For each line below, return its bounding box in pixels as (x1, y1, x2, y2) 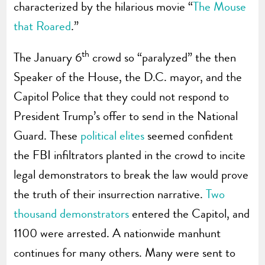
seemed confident (144, 126, 234, 144)
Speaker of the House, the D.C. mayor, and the (14, 67, 243, 86)
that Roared (14, 17, 72, 35)
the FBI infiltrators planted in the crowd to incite (14, 146, 246, 164)
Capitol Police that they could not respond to (14, 87, 230, 105)
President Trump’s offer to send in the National (14, 106, 238, 125)
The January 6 (14, 48, 82, 66)
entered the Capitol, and (129, 204, 250, 222)
